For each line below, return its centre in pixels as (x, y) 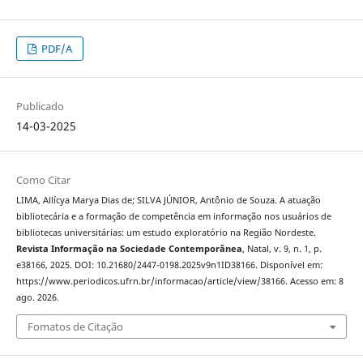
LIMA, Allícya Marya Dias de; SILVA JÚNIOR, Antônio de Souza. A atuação (168, 201)
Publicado (40, 107)
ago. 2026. (37, 298)
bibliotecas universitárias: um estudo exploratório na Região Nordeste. (166, 233)
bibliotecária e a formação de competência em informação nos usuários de (173, 217)
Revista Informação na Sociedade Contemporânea (129, 249)
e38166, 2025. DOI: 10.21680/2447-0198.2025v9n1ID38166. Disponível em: (169, 265)
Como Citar (43, 180)
